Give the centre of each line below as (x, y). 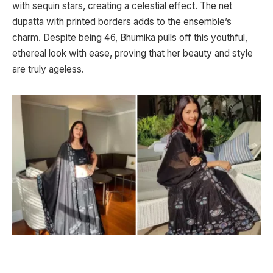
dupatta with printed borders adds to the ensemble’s (122, 22)
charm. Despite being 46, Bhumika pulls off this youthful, (130, 38)
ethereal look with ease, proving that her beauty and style (133, 54)
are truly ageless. (48, 69)
